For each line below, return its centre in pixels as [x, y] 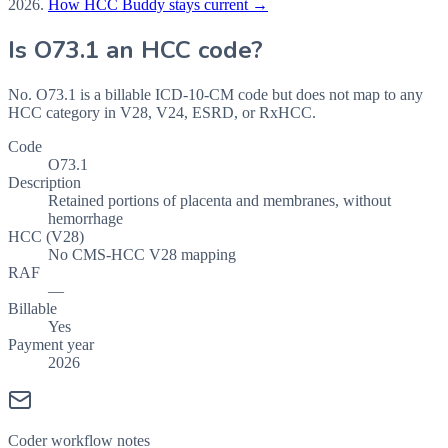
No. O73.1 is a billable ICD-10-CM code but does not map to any [215, 94]
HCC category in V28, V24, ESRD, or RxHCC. [162, 112]
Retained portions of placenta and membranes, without [219, 200]
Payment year [51, 344]
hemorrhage [85, 218]
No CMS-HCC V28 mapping [142, 254]
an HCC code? [181, 50]
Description [44, 182]
